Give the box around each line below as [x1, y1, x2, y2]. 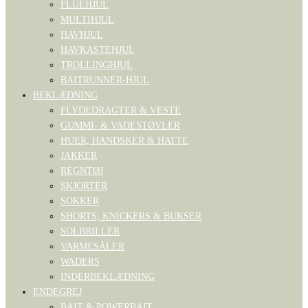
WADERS [60, 256, 100, 267]
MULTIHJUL [60, 14, 114, 25]
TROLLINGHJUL [60, 60, 133, 70]
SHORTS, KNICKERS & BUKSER [60, 211, 201, 221]
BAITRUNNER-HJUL [60, 75, 149, 85]
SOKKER [60, 196, 99, 206]
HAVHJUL [60, 30, 103, 40]
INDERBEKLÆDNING [60, 272, 155, 282]
